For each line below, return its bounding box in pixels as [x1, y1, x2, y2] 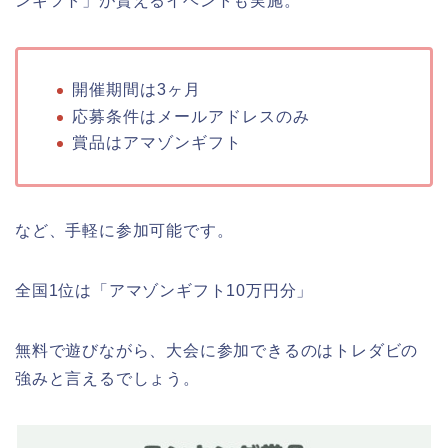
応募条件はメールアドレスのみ [72, 107, 310, 125]
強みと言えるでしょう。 [15, 370, 200, 388]
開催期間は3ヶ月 [72, 81, 201, 99]
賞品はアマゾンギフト [72, 134, 242, 152]
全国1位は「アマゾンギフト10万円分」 [15, 282, 314, 300]
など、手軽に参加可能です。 [15, 222, 234, 240]
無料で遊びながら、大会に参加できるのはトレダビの [15, 342, 419, 360]
